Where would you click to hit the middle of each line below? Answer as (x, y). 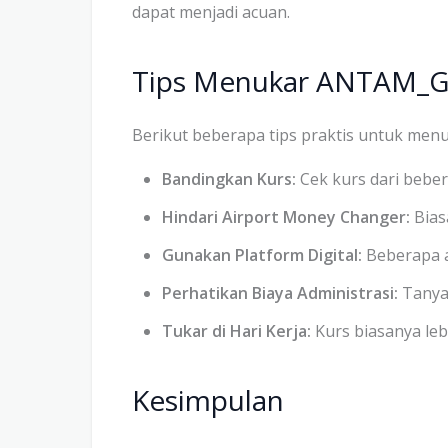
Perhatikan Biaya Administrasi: (280, 293)
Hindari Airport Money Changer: (286, 217)
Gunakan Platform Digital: (262, 255)
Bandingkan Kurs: (229, 179)
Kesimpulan (208, 400)
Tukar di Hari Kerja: (236, 331)
